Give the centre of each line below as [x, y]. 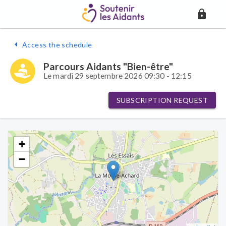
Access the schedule [57, 44]
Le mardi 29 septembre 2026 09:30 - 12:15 [118, 76]
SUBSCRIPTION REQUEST [162, 100]
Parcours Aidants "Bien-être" [108, 66]
